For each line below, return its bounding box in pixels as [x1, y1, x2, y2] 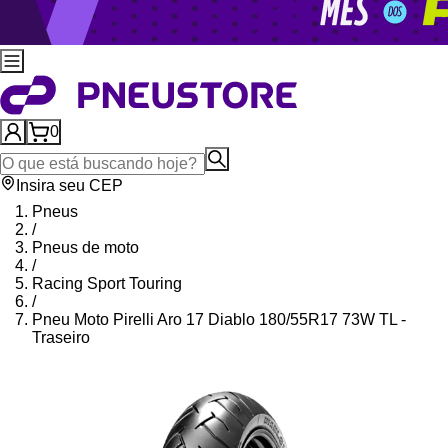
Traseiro [32, 329, 90, 346]
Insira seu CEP [16, 177, 123, 194]
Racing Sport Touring [32, 275, 182, 292]
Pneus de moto [32, 239, 139, 256]
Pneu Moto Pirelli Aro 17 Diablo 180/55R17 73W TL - [32, 311, 406, 328]
